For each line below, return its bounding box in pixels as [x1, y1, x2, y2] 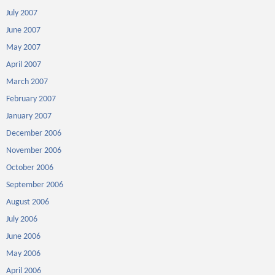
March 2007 [6, 77, 48, 87]
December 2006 [6, 129, 61, 138]
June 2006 [6, 232, 41, 241]
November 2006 [6, 146, 61, 155]
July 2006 [6, 215, 37, 224]
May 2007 [6, 43, 41, 52]
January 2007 [6, 112, 52, 121]
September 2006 [6, 180, 63, 190]
